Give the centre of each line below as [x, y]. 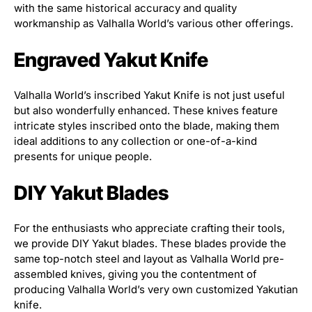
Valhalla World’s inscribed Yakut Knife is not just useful [149, 95]
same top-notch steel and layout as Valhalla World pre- [149, 259]
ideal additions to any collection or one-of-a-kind [135, 141]
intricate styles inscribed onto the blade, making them [147, 126]
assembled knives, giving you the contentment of [135, 274]
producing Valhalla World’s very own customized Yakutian [156, 290]
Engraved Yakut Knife [111, 60]
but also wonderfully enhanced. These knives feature [146, 111]
